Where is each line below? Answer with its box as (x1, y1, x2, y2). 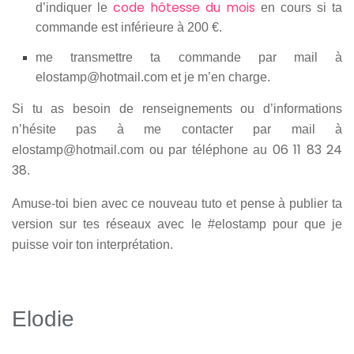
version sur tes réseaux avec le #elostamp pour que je (12, 217, 342, 232)
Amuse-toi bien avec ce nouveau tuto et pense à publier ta (12, 197, 342, 211)
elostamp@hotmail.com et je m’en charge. (36, 70, 270, 85)
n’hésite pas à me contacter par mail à (12, 122, 342, 137)
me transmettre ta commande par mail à (36, 51, 342, 65)
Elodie (12, 307, 74, 332)
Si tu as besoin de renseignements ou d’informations (12, 102, 342, 116)
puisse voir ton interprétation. (12, 238, 176, 252)
